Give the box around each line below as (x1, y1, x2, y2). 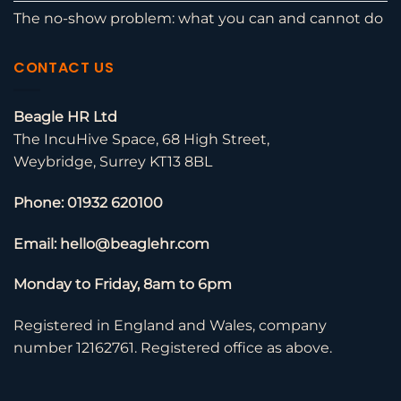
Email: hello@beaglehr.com (13, 235, 209, 252)
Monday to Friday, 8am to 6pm (13, 276, 232, 294)
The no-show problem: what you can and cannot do (13, 10, 383, 28)
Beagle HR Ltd (13, 107, 117, 125)
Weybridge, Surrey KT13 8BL (13, 152, 212, 170)
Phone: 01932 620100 (13, 193, 163, 211)
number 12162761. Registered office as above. (13, 339, 332, 357)
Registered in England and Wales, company (13, 317, 327, 335)
